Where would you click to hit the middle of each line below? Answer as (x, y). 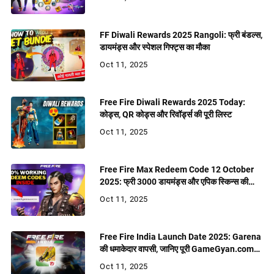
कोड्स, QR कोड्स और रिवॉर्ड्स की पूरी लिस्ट (166, 115)
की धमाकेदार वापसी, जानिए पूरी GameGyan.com (177, 249)
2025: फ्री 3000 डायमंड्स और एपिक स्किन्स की (174, 182)
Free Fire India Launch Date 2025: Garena (181, 237)
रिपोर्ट (108, 261)
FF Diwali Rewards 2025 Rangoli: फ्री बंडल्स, (181, 35)
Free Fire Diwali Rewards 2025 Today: (173, 103)
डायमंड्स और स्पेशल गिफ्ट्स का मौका (155, 48)
